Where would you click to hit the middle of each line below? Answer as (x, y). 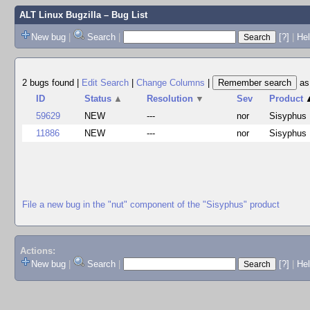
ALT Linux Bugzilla (60, 15)
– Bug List (124, 15)
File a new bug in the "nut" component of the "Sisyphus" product (151, 204)
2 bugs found (49, 83)
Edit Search (105, 83)
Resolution (170, 99)
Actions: (37, 251)
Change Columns (171, 83)
